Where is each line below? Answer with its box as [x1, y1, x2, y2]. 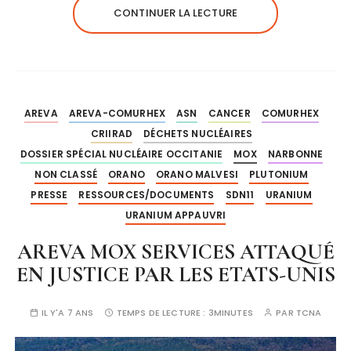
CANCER [208, 106, 251, 120]
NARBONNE [267, 147, 324, 161]
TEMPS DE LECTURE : [116, 306, 208, 319]
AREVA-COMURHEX [68, 106, 165, 120]
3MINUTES [208, 306, 253, 319]
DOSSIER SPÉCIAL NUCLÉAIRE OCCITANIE [20, 147, 223, 161]
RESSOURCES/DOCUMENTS [78, 187, 215, 201]
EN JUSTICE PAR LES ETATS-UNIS [16, 261, 335, 288]
